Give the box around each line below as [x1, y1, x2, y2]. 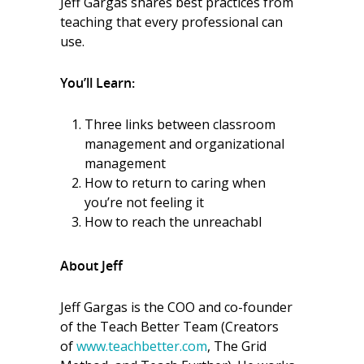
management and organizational [84, 135, 284, 153]
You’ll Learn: [60, 74, 135, 92]
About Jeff [60, 257, 123, 275]
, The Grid [207, 337, 266, 355]
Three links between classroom [84, 115, 275, 133]
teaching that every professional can [60, 13, 283, 31]
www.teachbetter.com [76, 337, 207, 355]
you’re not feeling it [84, 193, 204, 211]
